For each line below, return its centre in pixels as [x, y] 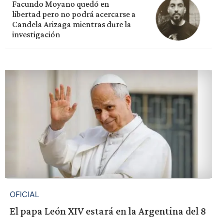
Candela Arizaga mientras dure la [72, 24]
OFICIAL [24, 194]
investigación [36, 34]
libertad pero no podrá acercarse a [74, 14]
